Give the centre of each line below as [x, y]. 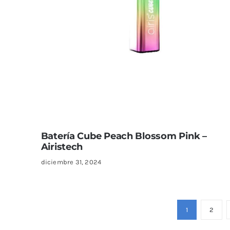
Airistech [62, 147]
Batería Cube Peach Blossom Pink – [124, 136]
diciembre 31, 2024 [71, 162]
